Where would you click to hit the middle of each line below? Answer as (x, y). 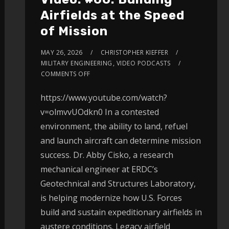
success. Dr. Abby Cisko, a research (107, 155)
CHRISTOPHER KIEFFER (134, 52)
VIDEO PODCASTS (143, 63)
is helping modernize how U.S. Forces (111, 198)
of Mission (74, 31)
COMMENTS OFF (65, 74)
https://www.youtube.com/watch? (104, 97)
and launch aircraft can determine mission (120, 140)
